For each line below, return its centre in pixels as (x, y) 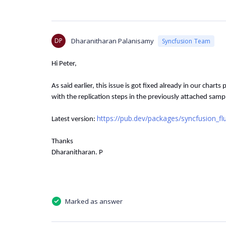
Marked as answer (94, 202)
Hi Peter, (64, 64)
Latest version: (74, 119)
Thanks (62, 142)
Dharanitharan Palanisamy (112, 41)
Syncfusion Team (186, 41)
